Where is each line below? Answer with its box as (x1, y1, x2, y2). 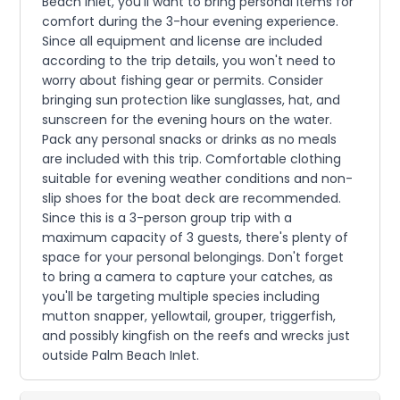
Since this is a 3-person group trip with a (42, 209, 293, 227)
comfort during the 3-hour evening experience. (42, 12, 339, 30)
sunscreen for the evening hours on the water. (42, 111, 333, 129)
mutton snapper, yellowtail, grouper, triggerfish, (42, 307, 337, 325)
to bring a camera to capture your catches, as (42, 268, 334, 286)
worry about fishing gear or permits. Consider (42, 71, 324, 89)
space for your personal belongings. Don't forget (42, 248, 345, 266)
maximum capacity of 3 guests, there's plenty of (42, 229, 349, 246)
